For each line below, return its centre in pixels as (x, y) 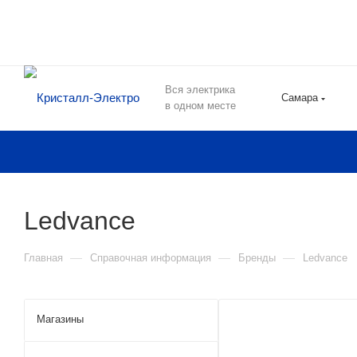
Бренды (257, 258)
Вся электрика (200, 90)
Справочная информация (151, 258)
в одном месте (200, 106)
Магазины (60, 319)
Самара (300, 98)
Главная (43, 258)
